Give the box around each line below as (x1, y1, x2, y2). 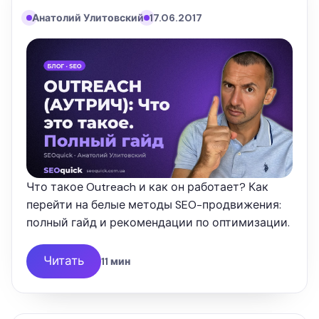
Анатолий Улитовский (32, 11, 144, 24)
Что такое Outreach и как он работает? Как (26, 179, 268, 194)
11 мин (101, 254, 130, 268)
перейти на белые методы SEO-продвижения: (26, 197, 281, 212)
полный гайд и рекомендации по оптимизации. (26, 214, 290, 230)
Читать (43, 253, 84, 269)
